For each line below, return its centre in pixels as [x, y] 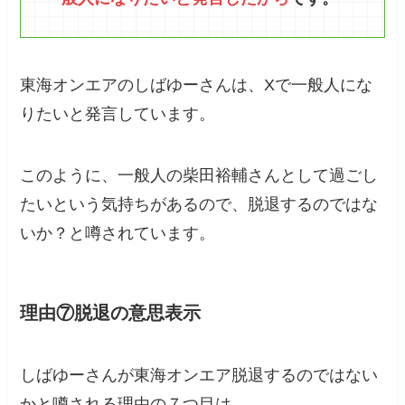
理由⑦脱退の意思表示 [111, 312]
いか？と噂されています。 [118, 233]
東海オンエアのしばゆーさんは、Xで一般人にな [197, 85]
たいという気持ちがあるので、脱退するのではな [199, 204]
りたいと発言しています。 [118, 113]
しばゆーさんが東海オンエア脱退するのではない [199, 376]
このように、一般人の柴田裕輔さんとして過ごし [199, 175]
